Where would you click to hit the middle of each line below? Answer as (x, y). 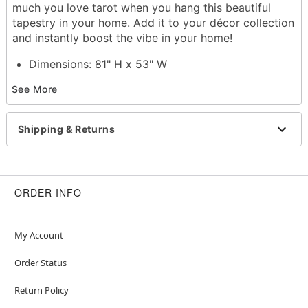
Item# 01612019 (56, 139)
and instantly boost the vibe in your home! (122, 37)
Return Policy (41, 290)
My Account (38, 235)
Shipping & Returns (66, 129)
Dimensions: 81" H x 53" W (98, 64)
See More (34, 89)
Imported (53, 109)
